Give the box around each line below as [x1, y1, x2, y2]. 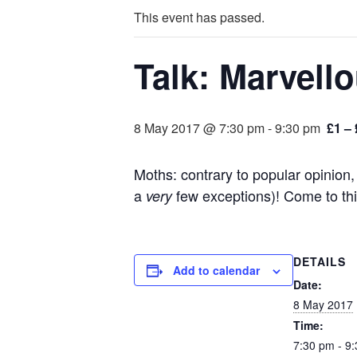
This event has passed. [134, 8, 265, 26]
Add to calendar [173, 262, 260, 278]
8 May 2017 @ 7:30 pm [134, 119, 265, 137]
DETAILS [293, 253, 346, 269]
